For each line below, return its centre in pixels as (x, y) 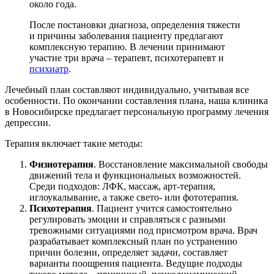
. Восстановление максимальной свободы (181, 165)
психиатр (49, 69)
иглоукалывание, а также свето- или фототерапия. (134, 198)
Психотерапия (61, 209)
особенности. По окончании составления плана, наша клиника (136, 101)
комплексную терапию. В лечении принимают (127, 47)
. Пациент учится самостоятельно (162, 209)
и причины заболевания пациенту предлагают (126, 36)
